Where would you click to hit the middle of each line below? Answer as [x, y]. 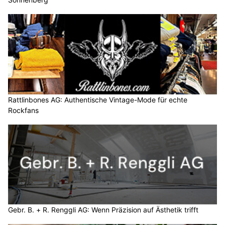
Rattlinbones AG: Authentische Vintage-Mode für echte [98, 99]
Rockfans [23, 110]
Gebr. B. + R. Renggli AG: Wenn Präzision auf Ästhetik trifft [103, 210]
